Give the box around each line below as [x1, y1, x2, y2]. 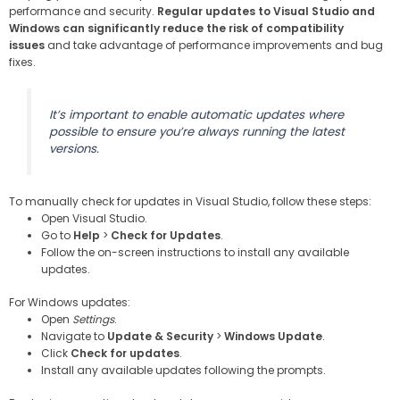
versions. [48, 139, 99, 157]
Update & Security [107, 328, 213, 344]
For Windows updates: [9, 294, 130, 310]
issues [9, 37, 45, 54]
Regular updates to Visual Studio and [157, 4, 375, 20]
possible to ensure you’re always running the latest [48, 122, 345, 140]
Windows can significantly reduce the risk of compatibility [9, 21, 344, 37]
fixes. [9, 54, 36, 71]
